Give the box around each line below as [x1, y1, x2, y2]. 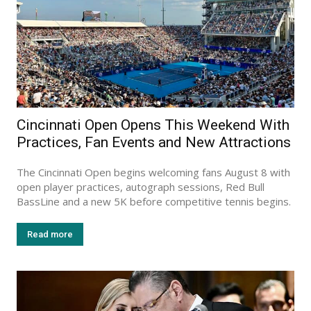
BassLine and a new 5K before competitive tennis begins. [17, 194, 291, 208]
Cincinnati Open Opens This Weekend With [17, 116, 289, 133]
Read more [27, 228, 73, 239]
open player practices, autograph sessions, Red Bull [17, 179, 264, 194]
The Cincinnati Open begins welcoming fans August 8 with [17, 165, 290, 179]
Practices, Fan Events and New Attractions [17, 133, 291, 151]
